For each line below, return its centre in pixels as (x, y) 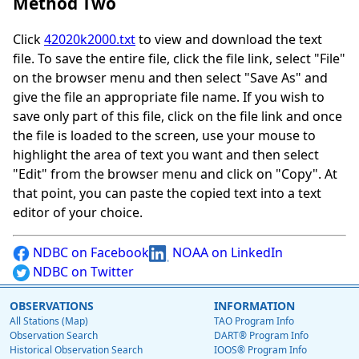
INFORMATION (254, 306)
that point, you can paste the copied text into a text (167, 194)
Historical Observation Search (76, 350)
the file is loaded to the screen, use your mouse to (164, 136)
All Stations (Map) (49, 321)
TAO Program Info (254, 321)
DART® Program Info (261, 336)
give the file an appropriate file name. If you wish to (169, 97)
